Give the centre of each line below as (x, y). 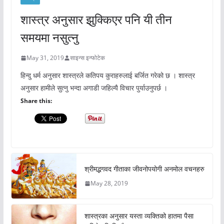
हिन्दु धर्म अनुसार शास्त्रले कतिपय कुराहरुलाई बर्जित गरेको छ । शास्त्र (107, 75)
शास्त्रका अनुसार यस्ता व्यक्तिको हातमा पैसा (139, 216)
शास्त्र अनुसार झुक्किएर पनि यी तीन (96, 19)
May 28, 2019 (109, 183)
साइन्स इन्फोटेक (87, 58)
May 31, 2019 (45, 58)
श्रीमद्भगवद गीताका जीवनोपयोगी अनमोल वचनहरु (144, 169)
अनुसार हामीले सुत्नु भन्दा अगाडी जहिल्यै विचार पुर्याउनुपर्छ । (94, 88)
